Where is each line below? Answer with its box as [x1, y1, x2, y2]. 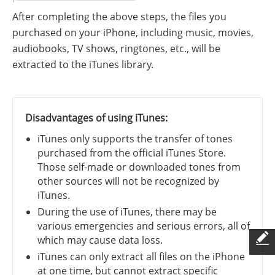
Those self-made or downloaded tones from [37, 160, 241, 174]
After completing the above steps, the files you [12, 9, 227, 23]
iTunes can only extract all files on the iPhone [37, 249, 245, 263]
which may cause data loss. [37, 233, 163, 247]
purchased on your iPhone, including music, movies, [12, 25, 254, 39]
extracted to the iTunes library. [12, 57, 153, 71]
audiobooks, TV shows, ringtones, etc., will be [12, 41, 220, 55]
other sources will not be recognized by [37, 174, 219, 188]
